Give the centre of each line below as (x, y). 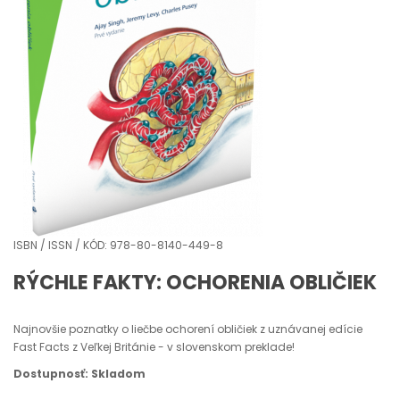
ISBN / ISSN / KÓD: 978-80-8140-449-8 (118, 245)
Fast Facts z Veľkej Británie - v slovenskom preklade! (154, 347)
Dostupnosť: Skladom (79, 374)
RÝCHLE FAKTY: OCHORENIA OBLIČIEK (195, 283)
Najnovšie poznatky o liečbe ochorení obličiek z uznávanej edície (188, 329)
